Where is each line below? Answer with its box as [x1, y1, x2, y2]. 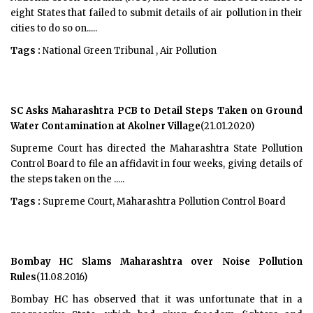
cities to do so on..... [10, 22, 97, 34]
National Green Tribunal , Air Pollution [41, 45, 217, 57]
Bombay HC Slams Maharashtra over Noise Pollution [10, 256, 303, 268]
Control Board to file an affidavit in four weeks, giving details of [10, 158, 303, 170]
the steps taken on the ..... [10, 173, 124, 185]
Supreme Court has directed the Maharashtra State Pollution [10, 143, 303, 154]
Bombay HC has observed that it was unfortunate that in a [10, 293, 303, 305]
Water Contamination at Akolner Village [10, 120, 201, 132]
